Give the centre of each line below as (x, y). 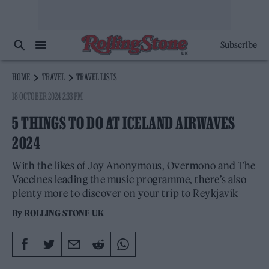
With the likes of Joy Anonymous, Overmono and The (134, 166)
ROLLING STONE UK (64, 213)
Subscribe (238, 45)
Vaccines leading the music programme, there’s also (129, 180)
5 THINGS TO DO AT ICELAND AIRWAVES (123, 123)
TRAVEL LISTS (97, 77)
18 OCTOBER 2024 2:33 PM (48, 96)
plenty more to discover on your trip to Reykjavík (125, 193)
